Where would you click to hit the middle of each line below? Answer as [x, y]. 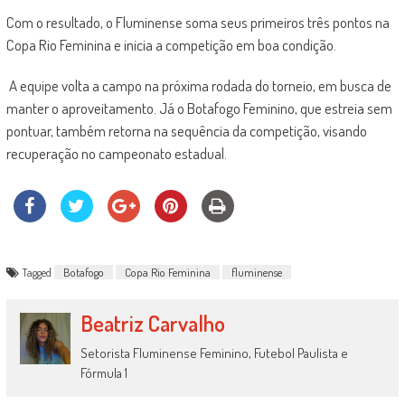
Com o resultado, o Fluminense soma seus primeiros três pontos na [198, 22]
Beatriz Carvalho [153, 323]
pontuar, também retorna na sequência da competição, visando [186, 131]
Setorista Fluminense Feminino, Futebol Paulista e [215, 353]
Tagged [38, 272]
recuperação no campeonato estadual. [116, 153]
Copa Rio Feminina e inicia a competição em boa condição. [171, 45]
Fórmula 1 [104, 373]
